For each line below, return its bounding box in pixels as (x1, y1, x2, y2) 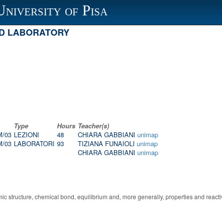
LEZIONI (14, 130, 39, 139)
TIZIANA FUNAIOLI (78, 139, 137, 148)
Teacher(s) (78, 121, 109, 130)
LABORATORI (14, 139, 55, 148)
